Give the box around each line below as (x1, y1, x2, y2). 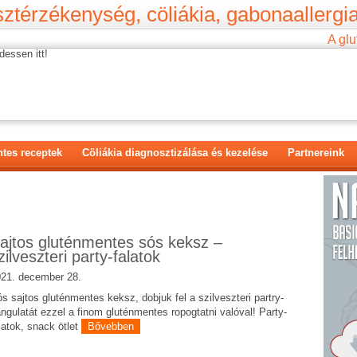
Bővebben (88, 320, 134, 332)
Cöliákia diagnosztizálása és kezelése (82, 147, 268, 159)
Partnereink (288, 147, 344, 159)
